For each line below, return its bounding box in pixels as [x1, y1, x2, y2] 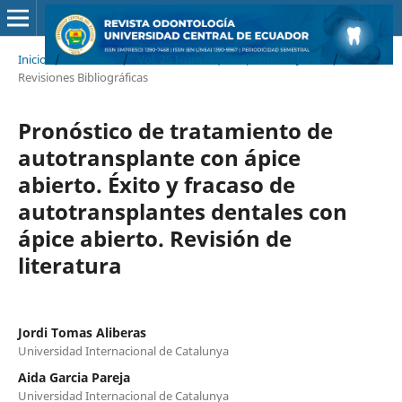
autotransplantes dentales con [17, 196, 347, 226]
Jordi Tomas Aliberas [17, 323, 146, 341]
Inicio [17, 50, 47, 67]
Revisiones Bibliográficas [17, 68, 148, 85]
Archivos [68, 50, 115, 67]
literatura [17, 249, 122, 280]
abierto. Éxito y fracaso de [17, 169, 295, 199]
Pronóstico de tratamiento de [17, 115, 333, 145]
